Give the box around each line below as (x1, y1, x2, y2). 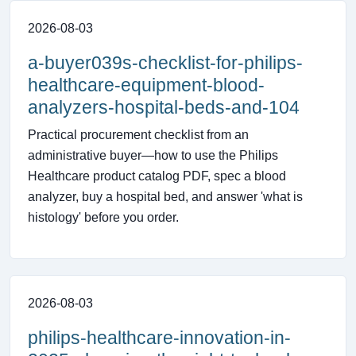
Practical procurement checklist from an (28, 128, 249, 142)
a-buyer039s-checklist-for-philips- (28, 52, 303, 74)
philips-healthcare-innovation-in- (28, 327, 291, 349)
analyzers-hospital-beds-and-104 (28, 97, 300, 118)
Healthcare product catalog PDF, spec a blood (28, 169, 286, 184)
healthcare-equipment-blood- (28, 75, 265, 96)
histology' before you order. (28, 211, 179, 225)
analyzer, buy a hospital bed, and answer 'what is (28, 190, 303, 204)
